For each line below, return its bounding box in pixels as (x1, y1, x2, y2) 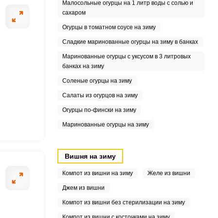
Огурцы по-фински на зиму (62, 107, 136, 113)
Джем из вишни (62, 184, 105, 191)
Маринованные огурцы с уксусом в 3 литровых (62, 53, 191, 60)
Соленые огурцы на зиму (62, 77, 132, 84)
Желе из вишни (147, 170, 190, 177)
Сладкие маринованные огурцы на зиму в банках (62, 38, 198, 45)
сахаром (62, 9, 86, 16)
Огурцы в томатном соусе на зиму (62, 24, 156, 31)
